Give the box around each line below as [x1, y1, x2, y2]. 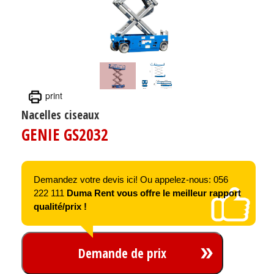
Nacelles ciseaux [21, 106, 99, 123]
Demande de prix [78, 244, 166, 262]
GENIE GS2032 [21, 123, 108, 146]
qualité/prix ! [34, 201, 87, 212]
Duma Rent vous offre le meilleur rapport [67, 187, 241, 198]
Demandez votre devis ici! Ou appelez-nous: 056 [34, 174, 228, 185]
